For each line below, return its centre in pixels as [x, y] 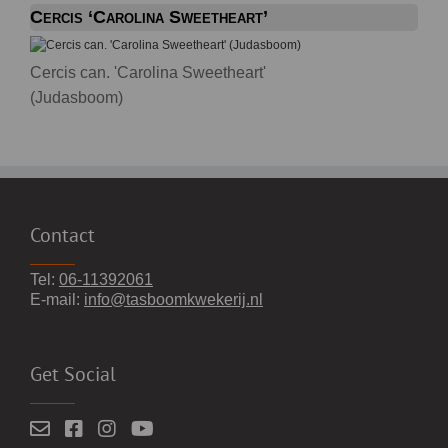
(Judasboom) [76, 97]
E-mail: [57, 299]
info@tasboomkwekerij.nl [173, 299]
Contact [62, 234]
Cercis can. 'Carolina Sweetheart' [148, 72]
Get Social [73, 373]
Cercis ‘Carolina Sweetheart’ [149, 16]
